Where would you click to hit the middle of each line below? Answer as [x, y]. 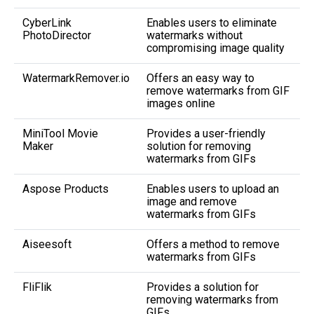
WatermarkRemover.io [76, 78]
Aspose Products [66, 189]
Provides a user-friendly [206, 133]
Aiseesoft [47, 244]
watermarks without [194, 35]
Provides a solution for [203, 287]
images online [181, 103]
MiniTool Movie [60, 133]
